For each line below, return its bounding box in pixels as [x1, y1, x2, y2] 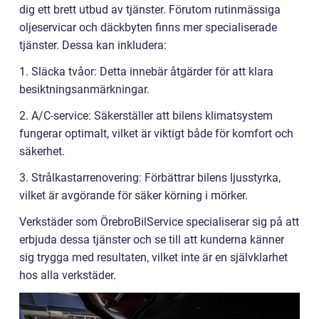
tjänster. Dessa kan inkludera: [19, 38, 167, 52]
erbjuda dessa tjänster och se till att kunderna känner [19, 233, 284, 246]
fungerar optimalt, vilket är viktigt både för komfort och [19, 127, 293, 140]
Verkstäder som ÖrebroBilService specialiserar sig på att [19, 215, 299, 229]
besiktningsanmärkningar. [19, 83, 150, 96]
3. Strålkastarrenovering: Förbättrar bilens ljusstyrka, [19, 171, 281, 184]
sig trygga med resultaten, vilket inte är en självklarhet [19, 251, 288, 264]
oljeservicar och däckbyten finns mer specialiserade [19, 21, 277, 34]
